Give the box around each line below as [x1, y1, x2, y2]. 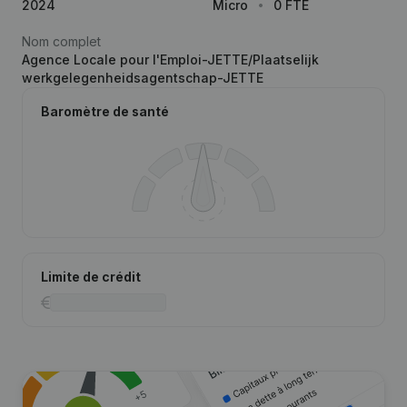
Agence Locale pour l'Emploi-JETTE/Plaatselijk [22, 52, 319, 67]
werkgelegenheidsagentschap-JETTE [22, 70, 263, 85]
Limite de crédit [41, 269, 141, 284]
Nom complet [22, 34, 101, 49]
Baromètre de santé [41, 104, 169, 119]
